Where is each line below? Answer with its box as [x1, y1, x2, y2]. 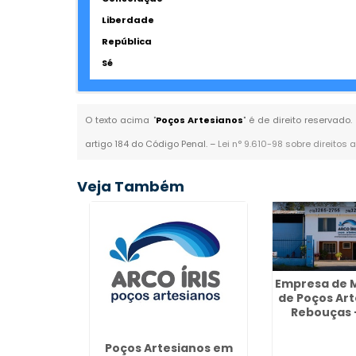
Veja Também [77, 176, 185, 196]
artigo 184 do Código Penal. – [85, 137, 219, 150]
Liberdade [102, 14, 155, 26]
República [102, 35, 153, 48]
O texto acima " [85, 114, 156, 126]
